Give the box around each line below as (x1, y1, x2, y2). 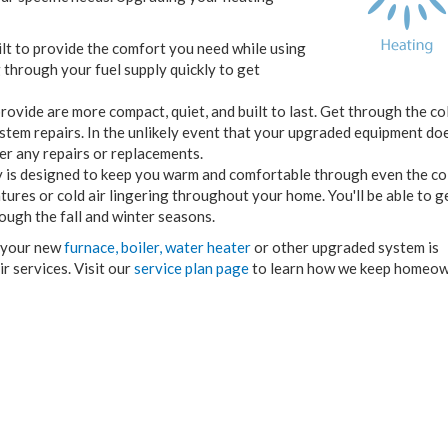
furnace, (64, 238, 118, 256)
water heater (165, 238, 251, 256)
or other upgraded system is (251, 238, 439, 256)
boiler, (121, 238, 162, 256)
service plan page (134, 259, 249, 277)
